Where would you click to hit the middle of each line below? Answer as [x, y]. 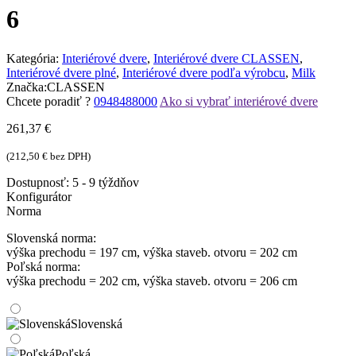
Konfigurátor [39, 196]
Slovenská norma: [51, 238]
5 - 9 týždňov [106, 182]
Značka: [27, 87]
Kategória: [33, 58]
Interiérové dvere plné [61, 72]
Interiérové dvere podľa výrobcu [204, 72]
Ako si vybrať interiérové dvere [239, 101]
